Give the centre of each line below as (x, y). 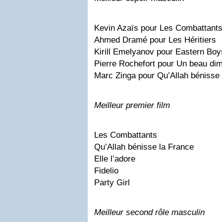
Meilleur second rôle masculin (149, 212)
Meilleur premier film (132, 105)
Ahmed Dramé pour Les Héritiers (155, 40)
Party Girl (112, 182)
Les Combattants (126, 135)
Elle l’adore (115, 159)
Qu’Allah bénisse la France (144, 147)
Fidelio (106, 170)
